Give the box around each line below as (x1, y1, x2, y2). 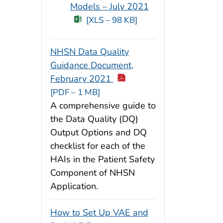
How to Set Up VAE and (50, 207, 148, 219)
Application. (50, 180, 98, 193)
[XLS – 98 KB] (86, 14, 138, 26)
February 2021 (50, 73, 113, 85)
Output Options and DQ (50, 126, 147, 139)
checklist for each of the (50, 140, 145, 152)
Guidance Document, (50, 59, 133, 72)
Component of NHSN (50, 167, 135, 179)
